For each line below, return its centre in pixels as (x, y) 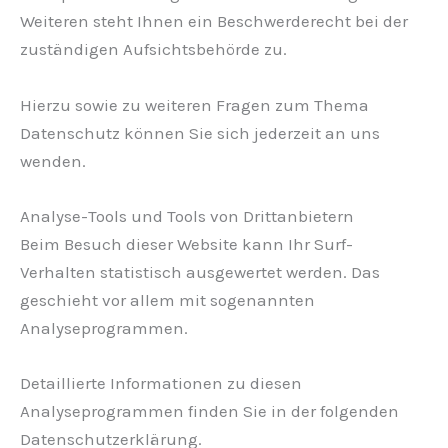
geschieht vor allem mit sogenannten (167, 299)
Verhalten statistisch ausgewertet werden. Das (200, 271)
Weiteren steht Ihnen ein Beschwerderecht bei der (214, 21)
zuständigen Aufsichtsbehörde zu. (153, 49)
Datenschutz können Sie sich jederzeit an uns (200, 132)
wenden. (53, 160)
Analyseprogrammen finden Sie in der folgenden (209, 411)
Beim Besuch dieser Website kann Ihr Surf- (186, 243)
